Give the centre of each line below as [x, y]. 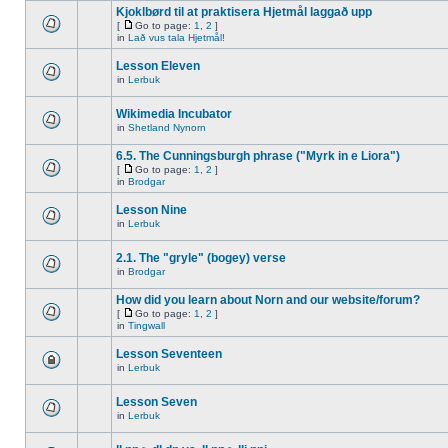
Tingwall [146, 325]
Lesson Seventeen [169, 354]
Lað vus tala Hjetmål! [176, 37]
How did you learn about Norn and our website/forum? [268, 300]
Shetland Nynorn [167, 127]
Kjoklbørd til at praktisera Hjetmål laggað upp [244, 12]
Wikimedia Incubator [174, 114]
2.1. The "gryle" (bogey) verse [201, 258]
